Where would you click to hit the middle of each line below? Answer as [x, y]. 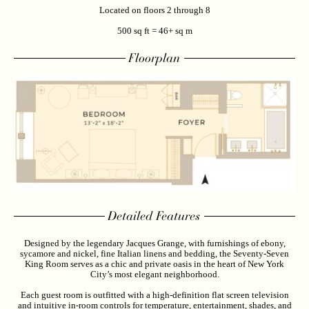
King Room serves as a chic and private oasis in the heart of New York [154, 263]
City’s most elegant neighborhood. [154, 274]
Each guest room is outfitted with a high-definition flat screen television [154, 295]
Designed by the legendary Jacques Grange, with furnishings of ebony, [154, 243]
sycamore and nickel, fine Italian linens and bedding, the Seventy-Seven [154, 253]
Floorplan [154, 58]
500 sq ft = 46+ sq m [154, 31]
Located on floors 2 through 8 [154, 10]
